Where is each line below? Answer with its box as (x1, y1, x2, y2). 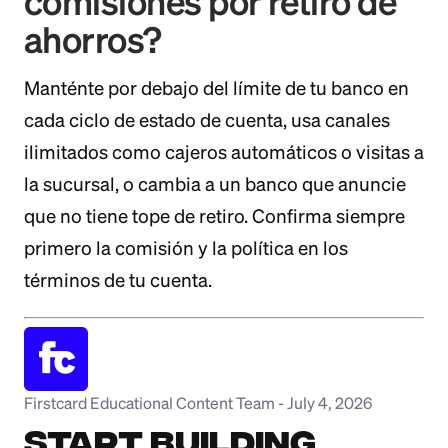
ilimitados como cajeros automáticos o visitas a (24, 141, 424, 163)
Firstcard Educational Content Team (24, 393, 275, 412)
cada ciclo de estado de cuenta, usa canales (24, 109, 390, 131)
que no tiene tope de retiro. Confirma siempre (24, 205, 405, 227)
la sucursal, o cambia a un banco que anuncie (24, 173, 406, 195)
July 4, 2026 (287, 393, 372, 412)
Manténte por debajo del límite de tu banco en (24, 77, 409, 99)
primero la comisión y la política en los (24, 237, 348, 259)
